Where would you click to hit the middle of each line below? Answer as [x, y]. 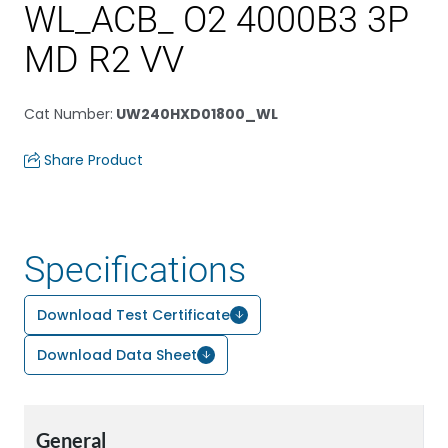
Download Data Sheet [117, 355]
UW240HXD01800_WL [195, 114]
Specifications [135, 270]
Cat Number [67, 114]
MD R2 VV [104, 60]
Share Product [93, 160]
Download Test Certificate [133, 315]
